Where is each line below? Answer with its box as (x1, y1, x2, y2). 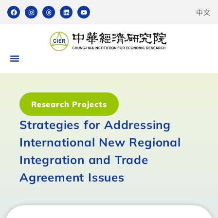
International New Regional (19, 135, 181, 149)
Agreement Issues (19, 170, 125, 184)
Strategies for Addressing (19, 117, 171, 132)
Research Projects (31, 99, 107, 109)
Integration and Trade (19, 152, 148, 167)
